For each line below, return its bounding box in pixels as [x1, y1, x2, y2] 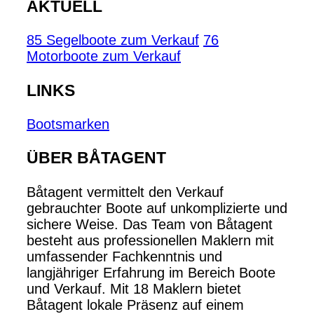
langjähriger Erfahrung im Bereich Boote [27, 264, 275, 280]
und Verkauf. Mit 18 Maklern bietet [27, 280, 241, 296]
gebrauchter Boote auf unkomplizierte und [27, 200, 287, 216]
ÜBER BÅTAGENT [27, 149, 166, 168]
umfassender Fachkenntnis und [27, 248, 222, 264]
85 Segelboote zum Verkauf [27, 32, 199, 48]
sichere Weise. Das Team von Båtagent [27, 216, 273, 232]
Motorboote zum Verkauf [27, 48, 181, 64]
